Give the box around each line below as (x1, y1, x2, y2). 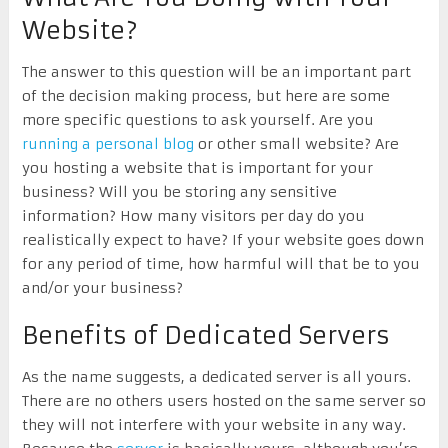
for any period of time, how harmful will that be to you (21, 254, 420, 273)
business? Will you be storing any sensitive (21, 182, 337, 201)
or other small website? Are (193, 134, 399, 153)
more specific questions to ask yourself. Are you (21, 110, 374, 129)
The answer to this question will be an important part (21, 62, 411, 81)
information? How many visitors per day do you (21, 206, 365, 225)
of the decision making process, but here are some (21, 86, 390, 105)
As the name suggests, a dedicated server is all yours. (21, 367, 411, 386)
